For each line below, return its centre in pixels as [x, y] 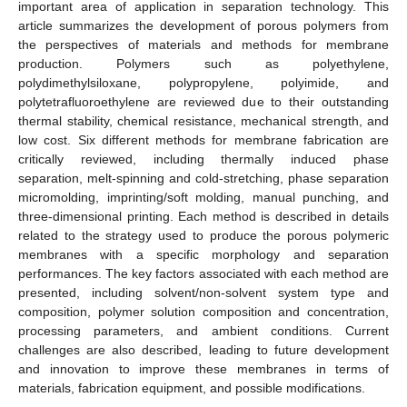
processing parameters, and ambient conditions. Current [203, 330]
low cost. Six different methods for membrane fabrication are [203, 139]
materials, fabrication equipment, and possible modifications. [192, 387]
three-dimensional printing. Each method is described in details [203, 216]
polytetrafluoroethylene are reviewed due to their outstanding [203, 101]
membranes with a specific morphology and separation [203, 254]
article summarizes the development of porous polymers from [203, 25]
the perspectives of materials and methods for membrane [203, 44]
